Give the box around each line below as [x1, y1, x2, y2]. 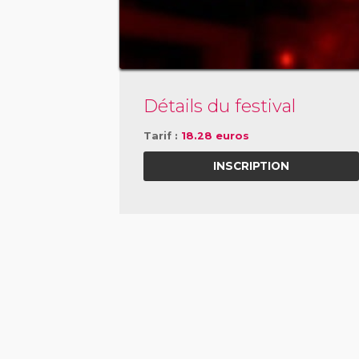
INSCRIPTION [213, 159, 290, 173]
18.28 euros [181, 129, 250, 142]
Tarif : [143, 129, 182, 142]
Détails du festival [143, 95, 296, 118]
